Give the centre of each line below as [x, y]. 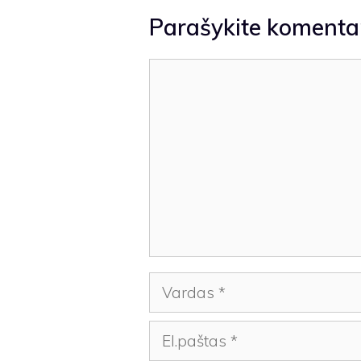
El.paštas [180, 332]
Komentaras [192, 71]
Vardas [174, 284]
